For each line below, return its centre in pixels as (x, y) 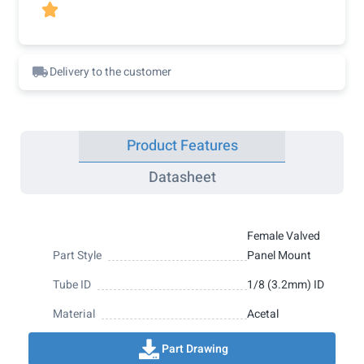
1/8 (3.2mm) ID (285, 285)
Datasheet (182, 178)
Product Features (182, 146)
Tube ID (72, 285)
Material (74, 314)
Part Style (77, 256)
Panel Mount (279, 256)
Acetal (262, 314)
